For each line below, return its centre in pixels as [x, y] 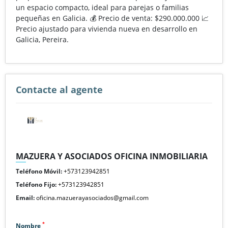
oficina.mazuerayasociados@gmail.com [92, 197]
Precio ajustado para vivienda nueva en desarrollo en [107, 28]
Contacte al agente [59, 89]
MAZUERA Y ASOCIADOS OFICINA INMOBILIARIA [112, 156]
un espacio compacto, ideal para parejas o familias [102, 7]
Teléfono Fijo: [36, 184]
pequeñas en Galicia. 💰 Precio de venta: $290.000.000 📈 [112, 18]
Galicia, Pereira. [42, 39]
